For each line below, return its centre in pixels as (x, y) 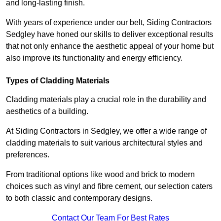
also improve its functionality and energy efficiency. (94, 58)
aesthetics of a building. (48, 111)
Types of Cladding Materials (58, 81)
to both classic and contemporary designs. (80, 198)
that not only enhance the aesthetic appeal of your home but (110, 46)
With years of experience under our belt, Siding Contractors (109, 23)
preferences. (28, 155)
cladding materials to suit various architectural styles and (104, 143)
